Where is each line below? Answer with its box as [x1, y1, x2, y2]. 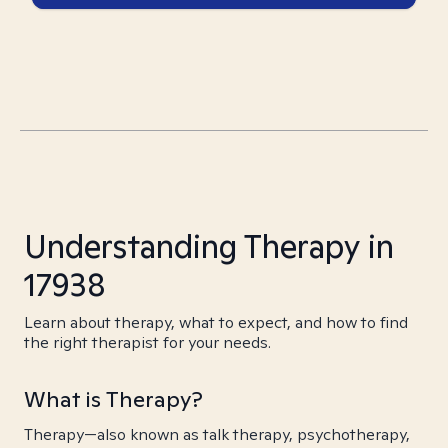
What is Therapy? [24, 385, 203, 413]
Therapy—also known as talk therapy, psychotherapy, [24, 424, 410, 445]
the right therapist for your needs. [24, 332, 271, 353]
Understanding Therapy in [24, 225, 394, 267]
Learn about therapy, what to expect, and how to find [24, 312, 408, 333]
